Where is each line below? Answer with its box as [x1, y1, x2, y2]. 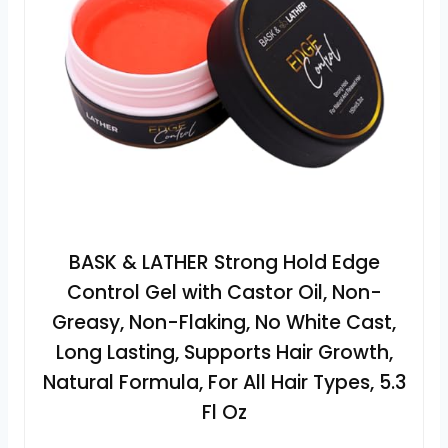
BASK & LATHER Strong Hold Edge [68, 248, 380, 276]
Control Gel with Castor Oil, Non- [66, 278, 382, 306]
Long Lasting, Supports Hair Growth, [55, 338, 393, 366]
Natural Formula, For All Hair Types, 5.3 [42, 368, 406, 396]
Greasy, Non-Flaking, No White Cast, [52, 308, 396, 336]
